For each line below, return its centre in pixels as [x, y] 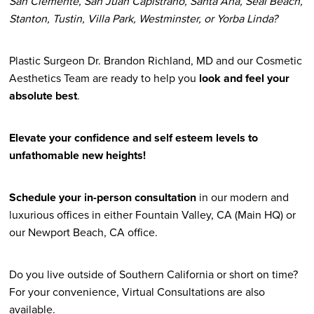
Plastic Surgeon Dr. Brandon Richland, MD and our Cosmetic [155, 60]
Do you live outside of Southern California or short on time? [153, 274]
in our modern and [242, 197]
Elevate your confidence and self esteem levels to [133, 137]
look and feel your [244, 78]
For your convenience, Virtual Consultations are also [137, 292]
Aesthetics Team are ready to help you [104, 78]
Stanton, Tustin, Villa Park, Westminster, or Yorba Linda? [143, 18]
